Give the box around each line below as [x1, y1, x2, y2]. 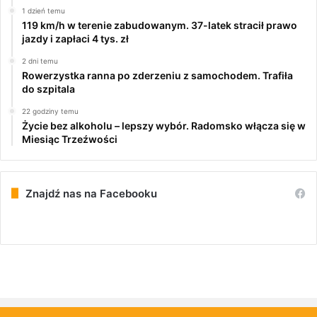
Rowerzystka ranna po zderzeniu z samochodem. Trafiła [22, 69, 293, 81]
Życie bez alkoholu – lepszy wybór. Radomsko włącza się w [22, 119, 306, 132]
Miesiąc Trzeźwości [22, 132, 117, 145]
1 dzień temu [22, 6, 65, 15]
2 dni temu [22, 56, 58, 65]
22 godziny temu [22, 106, 79, 115]
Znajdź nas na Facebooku [25, 186, 157, 200]
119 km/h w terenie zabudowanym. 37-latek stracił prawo [22, 18, 297, 31]
